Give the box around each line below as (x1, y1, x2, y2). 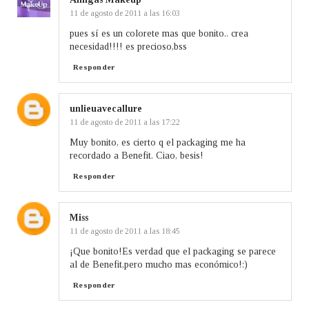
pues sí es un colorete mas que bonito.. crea (70, 28, 248, 39)
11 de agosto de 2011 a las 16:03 (70, 8, 180, 18)
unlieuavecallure (70, 103, 142, 114)
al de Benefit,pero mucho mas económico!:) (70, 259, 248, 270)
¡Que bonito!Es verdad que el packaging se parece (70, 246, 276, 257)
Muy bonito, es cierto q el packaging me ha (70, 137, 246, 148)
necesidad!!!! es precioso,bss (70, 41, 187, 52)
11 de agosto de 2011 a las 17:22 (70, 117, 180, 127)
